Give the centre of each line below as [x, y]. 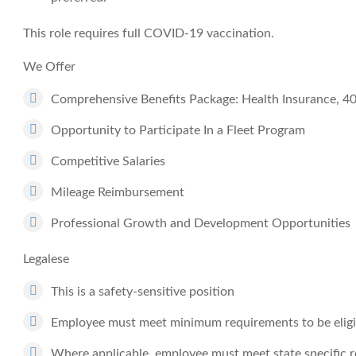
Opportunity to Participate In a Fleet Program [178, 130]
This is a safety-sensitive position [143, 292]
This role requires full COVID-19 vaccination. [149, 33]
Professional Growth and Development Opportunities [201, 223]
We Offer [49, 67]
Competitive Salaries [108, 161]
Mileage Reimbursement [118, 192]
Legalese [46, 259]
